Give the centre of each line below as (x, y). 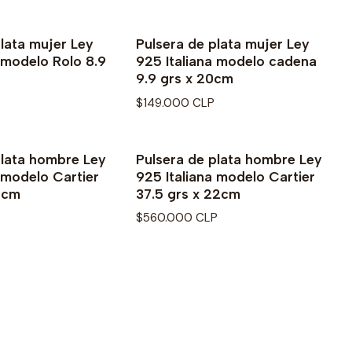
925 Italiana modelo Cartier (225, 176)
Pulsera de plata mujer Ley (223, 44)
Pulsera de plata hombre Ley (229, 159)
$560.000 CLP (177, 217)
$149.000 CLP (175, 103)
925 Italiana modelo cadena (226, 61)
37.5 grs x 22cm (188, 193)
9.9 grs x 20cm (185, 79)
